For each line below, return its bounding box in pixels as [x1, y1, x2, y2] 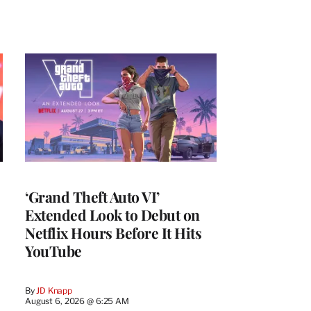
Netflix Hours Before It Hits [25, 222, 201, 242]
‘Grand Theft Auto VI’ [25, 186, 160, 206]
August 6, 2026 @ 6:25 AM [25, 295, 129, 306]
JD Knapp [36, 285, 73, 296]
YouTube [25, 240, 82, 260]
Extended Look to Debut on [25, 204, 200, 224]
